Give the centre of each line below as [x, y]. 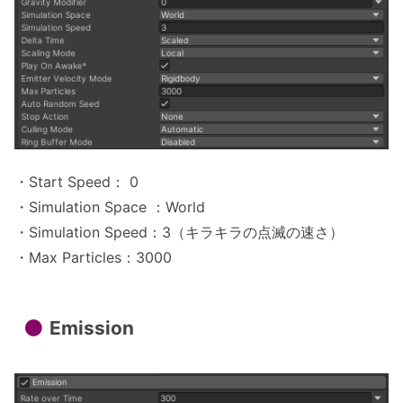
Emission [91, 327]
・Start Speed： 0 [76, 182]
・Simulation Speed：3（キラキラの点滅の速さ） [179, 233]
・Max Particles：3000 [93, 258]
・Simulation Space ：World [110, 207]
